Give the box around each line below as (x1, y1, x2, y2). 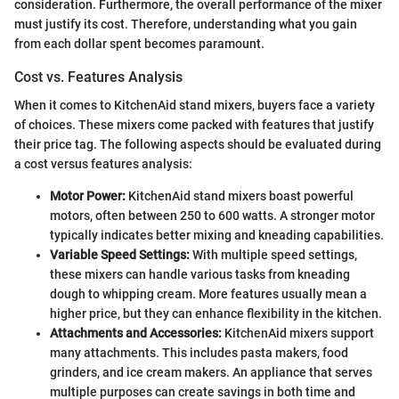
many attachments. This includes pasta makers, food (50, 345, 348, 360)
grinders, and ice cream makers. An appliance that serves (50, 364, 372, 379)
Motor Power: (50, 188, 126, 203)
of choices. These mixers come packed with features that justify (14, 117, 374, 132)
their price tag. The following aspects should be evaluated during (14, 136, 381, 151)
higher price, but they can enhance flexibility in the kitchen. (50, 305, 382, 321)
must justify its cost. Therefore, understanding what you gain (14, 16, 357, 31)
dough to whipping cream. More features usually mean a (50, 286, 367, 301)
